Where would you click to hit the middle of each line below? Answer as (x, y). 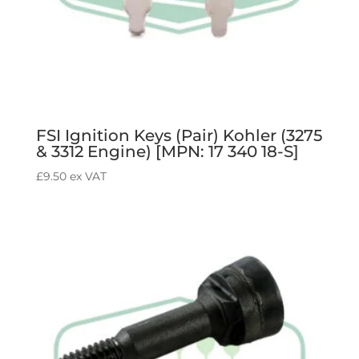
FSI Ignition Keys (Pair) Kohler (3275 (179, 135)
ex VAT (88, 176)
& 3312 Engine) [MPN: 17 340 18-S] (167, 151)
